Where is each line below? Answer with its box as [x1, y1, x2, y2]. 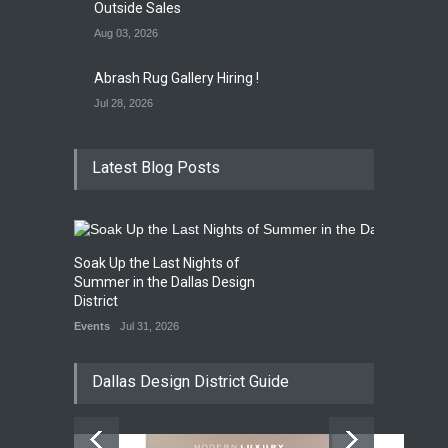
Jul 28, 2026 [94, 96, 153, 109]
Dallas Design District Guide [92, 371, 289, 391]
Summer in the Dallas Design [74, 273, 255, 290]
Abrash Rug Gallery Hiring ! [94, 69, 259, 86]
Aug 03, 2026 [94, 26, 158, 39]
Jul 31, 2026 [120, 319, 179, 332]
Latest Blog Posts [92, 157, 220, 177]
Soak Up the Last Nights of [74, 254, 240, 271]
